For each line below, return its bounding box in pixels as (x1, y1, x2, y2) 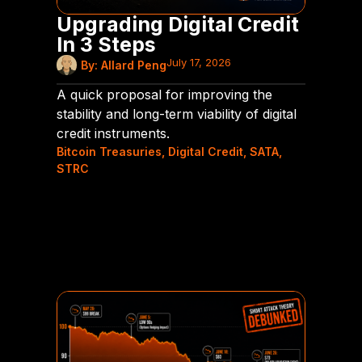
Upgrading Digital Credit (57, 11, 299, 36)
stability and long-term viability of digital (57, 105, 297, 122)
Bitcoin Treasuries (57, 144, 162, 158)
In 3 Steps (57, 32, 156, 57)
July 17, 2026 (166, 55, 231, 69)
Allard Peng (101, 57, 166, 72)
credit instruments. (57, 124, 170, 141)
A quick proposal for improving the (57, 86, 272, 103)
